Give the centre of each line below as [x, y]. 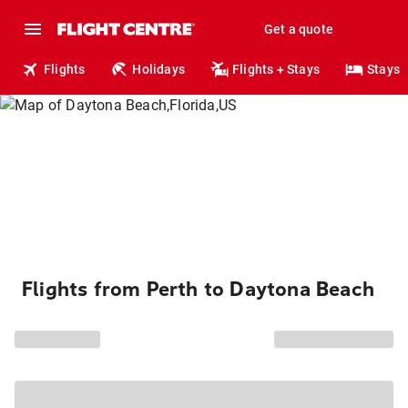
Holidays [159, 69]
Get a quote [298, 29]
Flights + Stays [276, 69]
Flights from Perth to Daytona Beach [198, 290]
